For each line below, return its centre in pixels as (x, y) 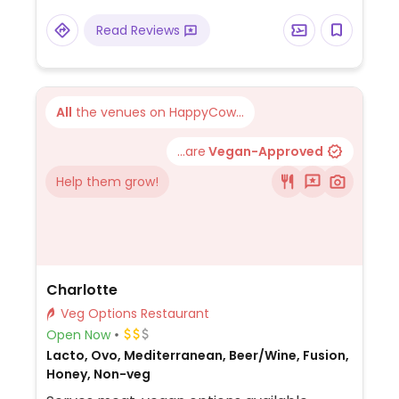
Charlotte (81, 290)
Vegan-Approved (265, 151)
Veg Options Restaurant (175, 313)
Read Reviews (139, 30)
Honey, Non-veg (98, 374)
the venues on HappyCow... (158, 112)
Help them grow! (107, 182)
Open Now (78, 334)
